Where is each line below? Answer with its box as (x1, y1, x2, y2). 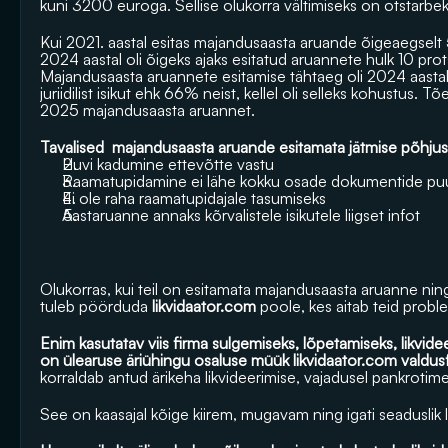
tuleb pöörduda (40, 296, 152, 316)
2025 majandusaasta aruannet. (40, 100, 255, 120)
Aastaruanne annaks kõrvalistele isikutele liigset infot (62, 205, 420, 225)
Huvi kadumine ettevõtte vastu (62, 154, 278, 174)
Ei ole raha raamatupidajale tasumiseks (62, 188, 326, 208)
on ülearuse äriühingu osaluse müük (40, 350, 293, 370)
